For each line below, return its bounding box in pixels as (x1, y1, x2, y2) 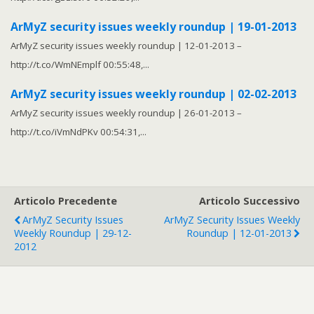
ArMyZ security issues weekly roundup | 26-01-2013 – (11, 107, 242, 120)
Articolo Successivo (199, 194, 300, 208)
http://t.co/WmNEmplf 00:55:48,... (11, 58, 149, 71)
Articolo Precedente (14, 194, 117, 208)
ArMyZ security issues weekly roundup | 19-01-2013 (11, 19, 296, 35)
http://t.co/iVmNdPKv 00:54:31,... (11, 125, 146, 139)
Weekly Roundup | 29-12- (14, 226, 132, 240)
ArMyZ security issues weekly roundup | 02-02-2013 (11, 86, 296, 102)
